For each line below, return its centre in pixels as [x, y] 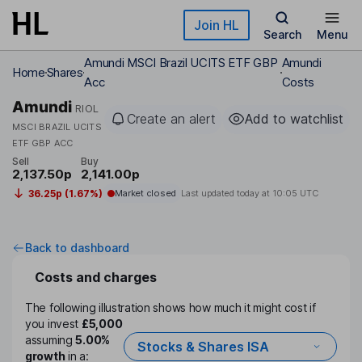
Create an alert [171, 119]
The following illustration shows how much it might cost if [170, 308]
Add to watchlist [294, 119]
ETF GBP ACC [43, 143]
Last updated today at [226, 194]
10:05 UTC [295, 194]
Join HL [217, 25]
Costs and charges [96, 278]
